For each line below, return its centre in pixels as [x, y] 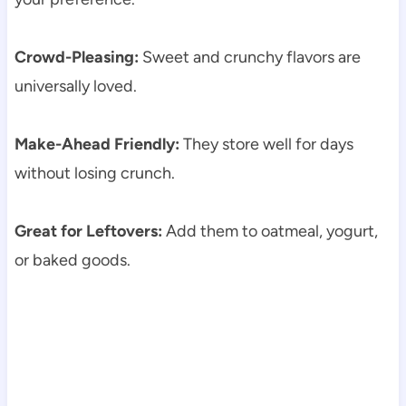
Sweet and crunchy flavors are [249, 58]
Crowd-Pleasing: [76, 58]
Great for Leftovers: [88, 232]
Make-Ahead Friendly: [97, 145]
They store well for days [266, 145]
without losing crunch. [94, 174]
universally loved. [75, 87]
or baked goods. [72, 261]
